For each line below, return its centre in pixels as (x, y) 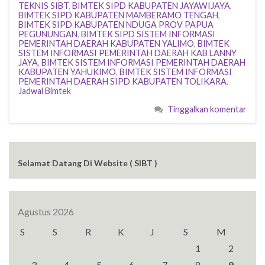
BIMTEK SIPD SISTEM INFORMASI (148, 34)
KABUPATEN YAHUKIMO (67, 72)
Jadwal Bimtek (45, 91)
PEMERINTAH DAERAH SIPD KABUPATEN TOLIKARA (122, 81)
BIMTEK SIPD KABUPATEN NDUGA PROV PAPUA (116, 24)
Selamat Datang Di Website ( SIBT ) (88, 163)
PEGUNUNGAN (48, 34)
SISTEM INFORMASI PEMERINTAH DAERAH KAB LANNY (127, 53)
